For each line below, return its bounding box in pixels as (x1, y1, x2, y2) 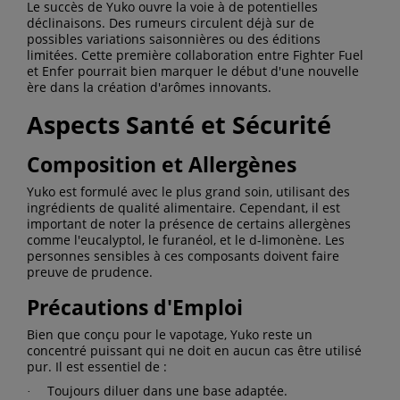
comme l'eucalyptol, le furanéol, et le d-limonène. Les (27, 230, 345, 248)
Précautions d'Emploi (27, 292, 243, 321)
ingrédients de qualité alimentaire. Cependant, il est (27, 198, 340, 216)
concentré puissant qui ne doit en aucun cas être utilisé (27, 341, 362, 359)
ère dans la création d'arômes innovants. (27, 78, 271, 96)
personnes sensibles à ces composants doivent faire (27, 246, 339, 264)
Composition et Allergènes (27, 149, 296, 179)
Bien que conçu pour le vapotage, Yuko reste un (27, 325, 312, 343)
